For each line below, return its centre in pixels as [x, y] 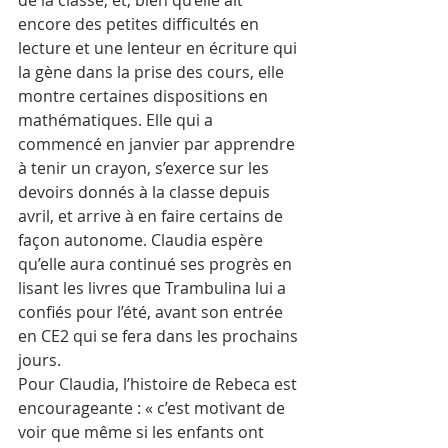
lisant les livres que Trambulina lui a [154, 287]
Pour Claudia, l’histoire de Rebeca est [159, 383]
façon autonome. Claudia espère [142, 239]
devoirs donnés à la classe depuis [146, 191]
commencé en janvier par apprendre [158, 143]
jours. [39, 359]
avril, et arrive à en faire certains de [152, 215]
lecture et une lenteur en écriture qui [159, 47]
